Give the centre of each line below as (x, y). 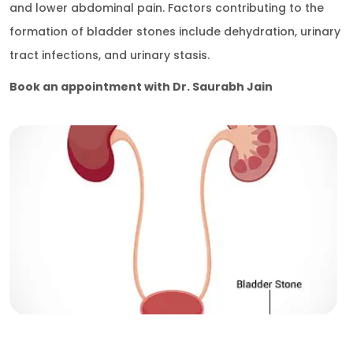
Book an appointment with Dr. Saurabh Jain (142, 87)
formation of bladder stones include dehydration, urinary (175, 32)
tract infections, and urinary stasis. (110, 55)
